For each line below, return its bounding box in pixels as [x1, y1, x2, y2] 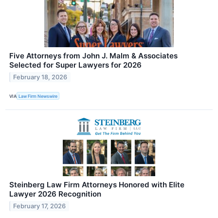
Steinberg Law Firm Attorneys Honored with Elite [9, 180, 184, 190]
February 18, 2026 [13, 73, 68, 81]
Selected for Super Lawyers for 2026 [9, 60, 142, 70]
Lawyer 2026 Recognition [9, 189, 101, 199]
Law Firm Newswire [18, 93, 58, 99]
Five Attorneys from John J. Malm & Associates [9, 51, 178, 60]
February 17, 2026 [13, 202, 66, 210]
